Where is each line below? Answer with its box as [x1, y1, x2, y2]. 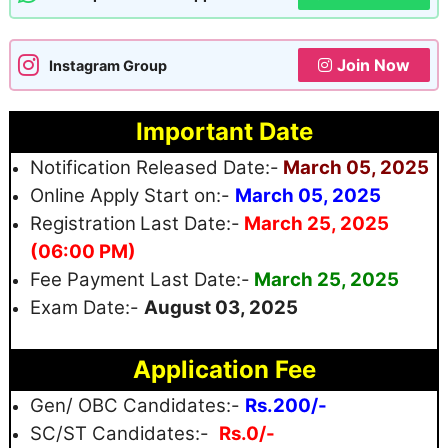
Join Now [337, 55, 410, 75]
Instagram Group [49, 56, 167, 74]
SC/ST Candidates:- [30, 422, 214, 445]
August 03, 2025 [144, 296, 298, 319]
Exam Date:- [30, 296, 144, 319]
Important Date [135, 117, 313, 146]
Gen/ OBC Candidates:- [30, 394, 245, 417]
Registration [30, 212, 136, 235]
